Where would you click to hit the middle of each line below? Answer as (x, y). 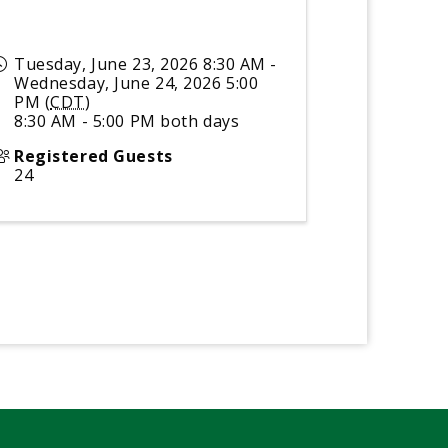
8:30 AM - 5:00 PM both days (127, 121)
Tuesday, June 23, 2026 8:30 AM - (146, 64)
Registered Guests (93, 156)
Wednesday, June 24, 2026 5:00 (136, 83)
